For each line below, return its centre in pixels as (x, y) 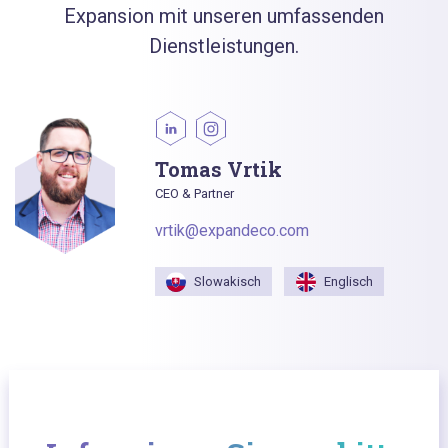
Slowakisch (228, 282)
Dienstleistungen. (224, 45)
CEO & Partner (194, 193)
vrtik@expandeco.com (232, 230)
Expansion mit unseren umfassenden (224, 15)
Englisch (348, 282)
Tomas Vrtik (218, 168)
